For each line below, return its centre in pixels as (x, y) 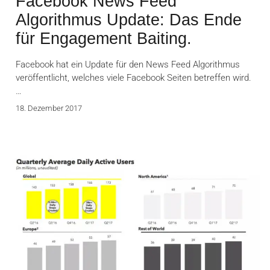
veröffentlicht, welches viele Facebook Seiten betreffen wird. (133, 78)
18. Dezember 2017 (49, 108)
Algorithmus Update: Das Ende (129, 20)
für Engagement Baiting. (104, 39)
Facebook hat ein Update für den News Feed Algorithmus (128, 65)
